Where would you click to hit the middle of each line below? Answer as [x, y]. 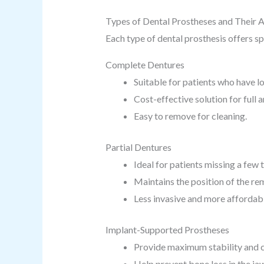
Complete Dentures [145, 65]
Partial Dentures [138, 147]
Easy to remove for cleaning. [190, 116]
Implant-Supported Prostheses [167, 230]
